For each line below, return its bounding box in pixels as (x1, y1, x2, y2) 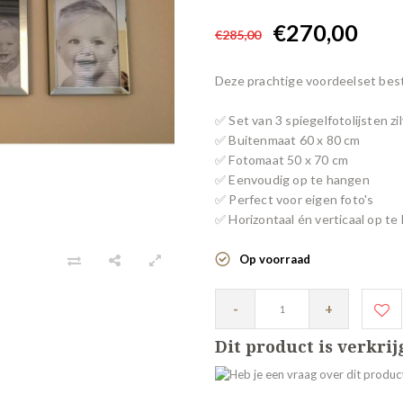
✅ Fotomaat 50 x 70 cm (215, 152, 349, 167)
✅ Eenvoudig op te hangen (215, 172, 370, 187)
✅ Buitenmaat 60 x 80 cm (215, 132, 361, 148)
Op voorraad (239, 252, 310, 266)
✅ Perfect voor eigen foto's (215, 192, 374, 207)
